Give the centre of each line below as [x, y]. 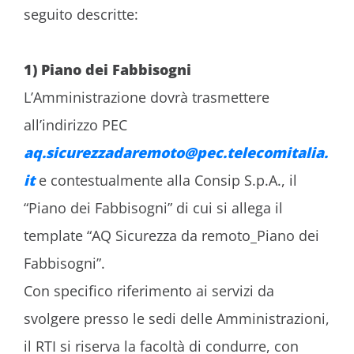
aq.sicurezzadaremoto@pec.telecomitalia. [176, 152]
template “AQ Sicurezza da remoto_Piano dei [171, 235]
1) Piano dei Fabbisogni [107, 69]
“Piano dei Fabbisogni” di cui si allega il [153, 207]
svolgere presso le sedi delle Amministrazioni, [177, 318]
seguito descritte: [81, 14]
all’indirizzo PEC [75, 124]
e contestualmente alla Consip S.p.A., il [166, 180]
